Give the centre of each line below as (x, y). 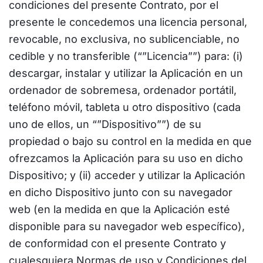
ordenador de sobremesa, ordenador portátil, (123, 90)
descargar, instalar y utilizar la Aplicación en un (126, 73)
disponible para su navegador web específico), (127, 226)
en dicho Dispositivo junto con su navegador (121, 192)
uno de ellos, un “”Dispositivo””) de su (105, 124)
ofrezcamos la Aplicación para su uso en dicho (126, 158)
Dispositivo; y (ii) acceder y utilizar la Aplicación (127, 175)
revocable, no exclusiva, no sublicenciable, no (124, 39)
